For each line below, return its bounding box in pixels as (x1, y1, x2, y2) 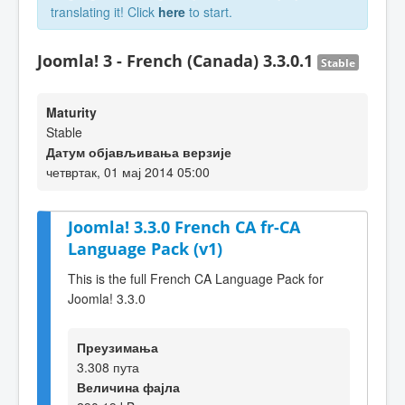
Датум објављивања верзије (46, 143, 231, 161)
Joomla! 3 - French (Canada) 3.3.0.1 (37, 50, 317, 71)
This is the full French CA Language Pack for (68, 268, 324, 287)
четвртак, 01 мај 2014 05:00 (46, 163, 210, 181)
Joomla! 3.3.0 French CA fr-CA (68, 216, 300, 238)
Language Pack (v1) (68, 238, 222, 259)
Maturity (46, 103, 97, 121)
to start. (185, 3, 232, 21)
